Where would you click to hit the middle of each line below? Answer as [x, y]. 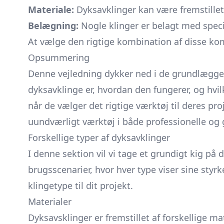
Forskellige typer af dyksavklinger [99, 137]
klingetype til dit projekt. [80, 185]
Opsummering [59, 57]
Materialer [50, 201]
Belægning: [53, 25]
